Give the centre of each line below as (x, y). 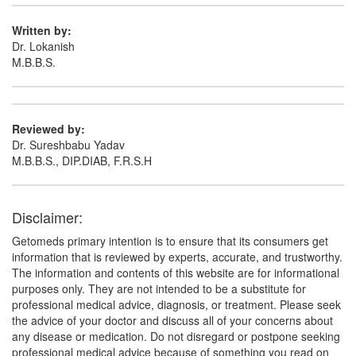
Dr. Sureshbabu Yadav (68, 145)
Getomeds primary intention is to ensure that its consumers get (170, 241)
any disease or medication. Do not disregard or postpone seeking (176, 336)
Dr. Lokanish (43, 46)
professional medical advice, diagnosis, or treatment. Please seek (176, 304)
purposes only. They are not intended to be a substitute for (159, 288)
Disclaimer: (47, 217)
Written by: (42, 30)
